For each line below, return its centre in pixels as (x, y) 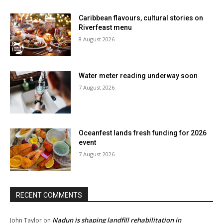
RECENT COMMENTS (49, 195)
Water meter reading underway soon (138, 75)
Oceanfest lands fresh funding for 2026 (143, 133)
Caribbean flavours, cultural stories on (141, 18)
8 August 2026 (97, 39)
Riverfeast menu (106, 27)
